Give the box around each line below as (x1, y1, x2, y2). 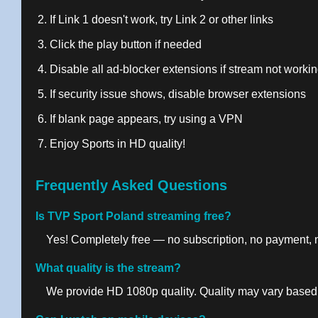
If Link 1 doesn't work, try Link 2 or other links (50, 13, 273, 26)
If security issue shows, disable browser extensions (50, 88, 306, 100)
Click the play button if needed (50, 38, 202, 50)
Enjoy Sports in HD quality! (50, 138, 185, 150)
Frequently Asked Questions (35, 177, 227, 193)
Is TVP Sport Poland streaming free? (35, 210, 231, 222)
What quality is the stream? (35, 262, 181, 274)
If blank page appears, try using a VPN (50, 113, 243, 125)
